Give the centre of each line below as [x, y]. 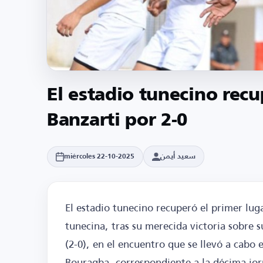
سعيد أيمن [178, 157]
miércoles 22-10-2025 [99, 156]
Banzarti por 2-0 [117, 121]
